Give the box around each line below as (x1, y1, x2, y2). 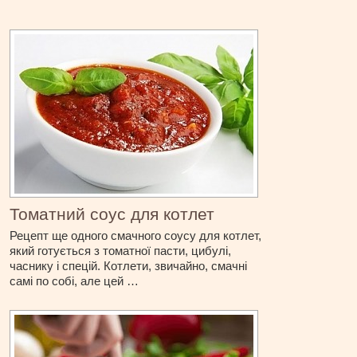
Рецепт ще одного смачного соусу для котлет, (10, 229, 262, 243)
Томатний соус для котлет (10, 205, 215, 224)
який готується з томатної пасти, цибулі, (10, 244, 232, 258)
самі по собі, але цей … (10, 274, 139, 288)
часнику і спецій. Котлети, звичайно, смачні (10, 259, 248, 273)
